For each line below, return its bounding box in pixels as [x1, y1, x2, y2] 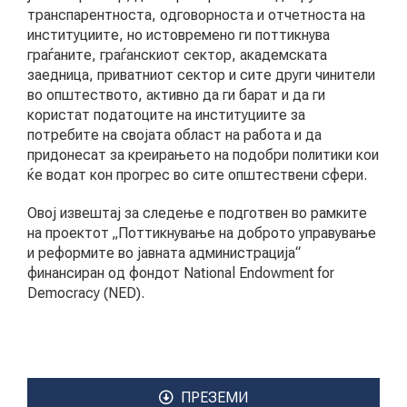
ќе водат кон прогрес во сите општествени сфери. [27, 165, 371, 184]
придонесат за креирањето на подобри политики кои [27, 145, 379, 164]
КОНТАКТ [4, 37, 78, 57]
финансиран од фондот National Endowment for [27, 263, 334, 282]
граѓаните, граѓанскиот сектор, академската [27, 45, 327, 64]
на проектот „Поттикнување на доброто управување [27, 223, 376, 242]
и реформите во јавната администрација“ [27, 243, 301, 262]
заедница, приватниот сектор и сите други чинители [27, 65, 375, 84]
